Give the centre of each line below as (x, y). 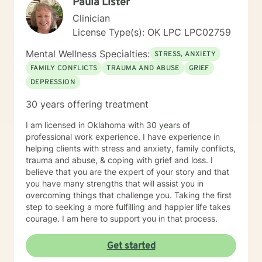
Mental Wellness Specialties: (88, 54)
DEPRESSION (53, 82)
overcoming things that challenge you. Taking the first (129, 195)
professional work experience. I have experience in (123, 137)
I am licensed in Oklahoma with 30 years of (108, 125)
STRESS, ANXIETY (185, 54)
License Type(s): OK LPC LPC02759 (152, 32)
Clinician (91, 18)
